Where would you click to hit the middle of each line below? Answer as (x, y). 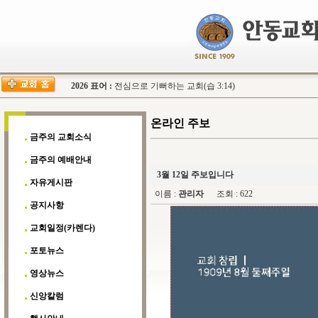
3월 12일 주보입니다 (194, 175)
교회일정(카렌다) (62, 228)
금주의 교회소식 (61, 137)
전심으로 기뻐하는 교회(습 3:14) (175, 86)
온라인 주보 (180, 123)
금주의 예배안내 (61, 160)
